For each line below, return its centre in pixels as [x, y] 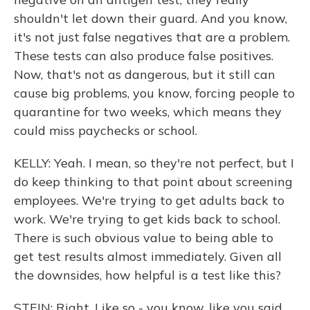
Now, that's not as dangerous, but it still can [145, 74]
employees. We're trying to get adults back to [149, 200]
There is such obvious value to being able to [144, 238]
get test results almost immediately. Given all [148, 256]
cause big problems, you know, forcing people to [154, 93]
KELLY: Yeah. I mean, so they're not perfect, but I [154, 163]
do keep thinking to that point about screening [153, 182]
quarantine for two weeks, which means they [148, 112]
